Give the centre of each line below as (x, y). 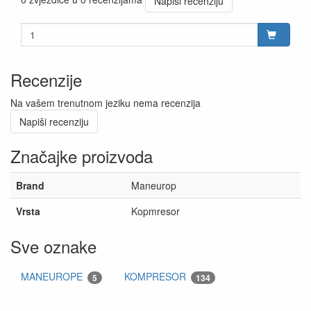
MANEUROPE (53, 276)
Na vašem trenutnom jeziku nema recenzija (106, 102)
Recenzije (46, 79)
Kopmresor (155, 211)
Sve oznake (53, 246)
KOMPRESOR (157, 276)
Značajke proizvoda (82, 155)
